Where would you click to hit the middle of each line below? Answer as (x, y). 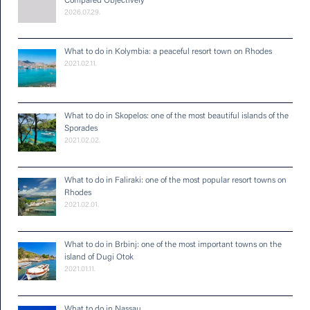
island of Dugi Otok (99, 257)
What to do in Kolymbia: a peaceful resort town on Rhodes (172, 52)
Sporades (81, 129)
